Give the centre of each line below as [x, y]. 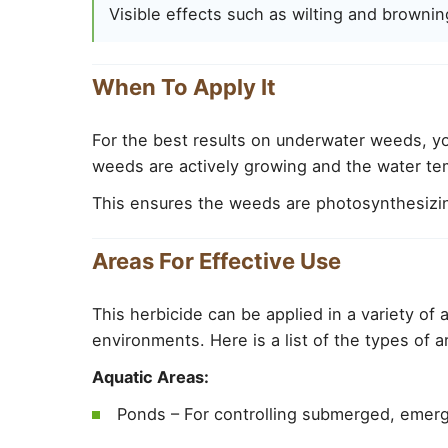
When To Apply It [184, 86]
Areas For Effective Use [216, 260]
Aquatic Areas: [150, 376]
